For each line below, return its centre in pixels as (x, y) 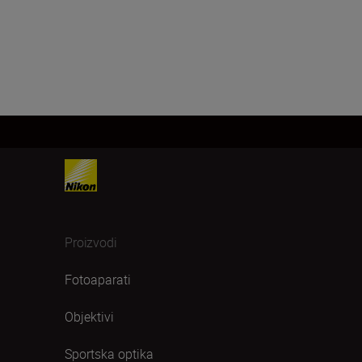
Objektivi (89, 317)
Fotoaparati (98, 280)
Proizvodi (91, 242)
